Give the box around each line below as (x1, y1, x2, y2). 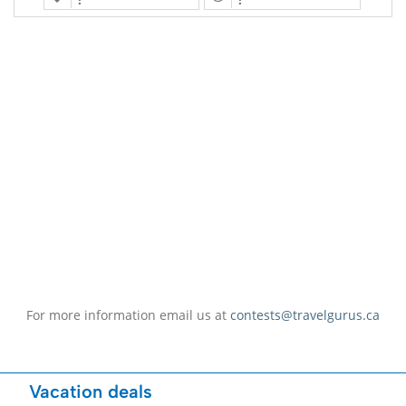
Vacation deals (29, 380, 153, 402)
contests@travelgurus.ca (230, 305, 380, 324)
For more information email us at (26, 305, 230, 324)
